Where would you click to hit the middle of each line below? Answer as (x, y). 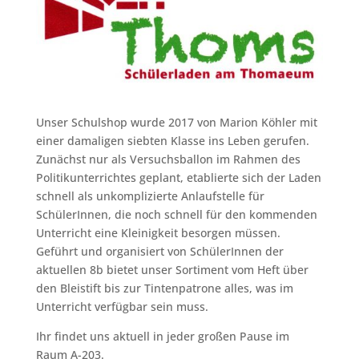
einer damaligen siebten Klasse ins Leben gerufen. (172, 141)
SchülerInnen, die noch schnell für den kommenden (176, 215)
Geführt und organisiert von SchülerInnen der (159, 252)
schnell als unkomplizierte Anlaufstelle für (150, 196)
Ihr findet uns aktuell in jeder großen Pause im (162, 337)
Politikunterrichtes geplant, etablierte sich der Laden (178, 178)
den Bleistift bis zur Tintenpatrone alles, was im (164, 288)
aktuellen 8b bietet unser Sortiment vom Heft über (172, 270)
